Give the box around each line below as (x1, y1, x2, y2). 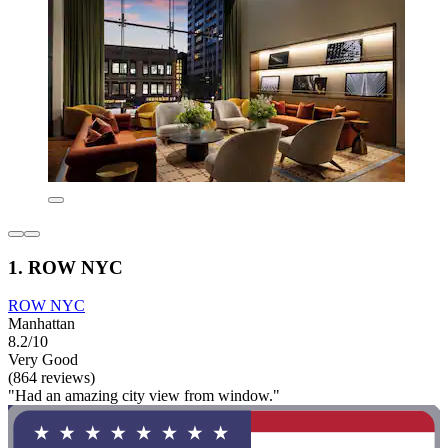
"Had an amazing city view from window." (8, 387, 280, 405)
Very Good (8, 351, 78, 369)
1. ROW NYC (8, 256, 123, 278)
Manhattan (8, 315, 75, 333)
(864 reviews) (8, 369, 95, 387)
